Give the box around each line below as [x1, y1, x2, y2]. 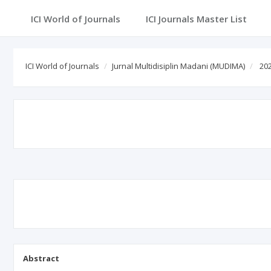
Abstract [23, 253, 59, 264]
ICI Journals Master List [146, 13, 247, 25]
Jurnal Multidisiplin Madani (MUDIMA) [112, 60, 245, 71]
